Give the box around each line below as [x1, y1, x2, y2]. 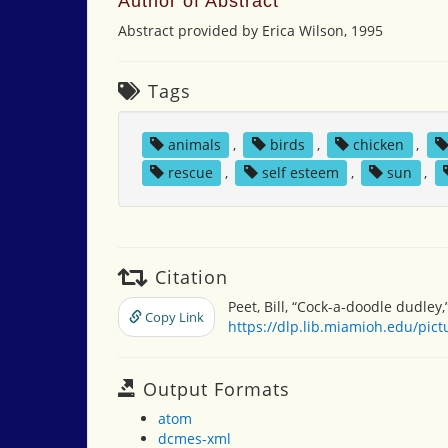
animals [167, 135, 221, 154]
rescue [167, 163, 213, 182]
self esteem [261, 163, 339, 182]
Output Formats [137, 377, 290, 401]
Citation [149, 265, 228, 289]
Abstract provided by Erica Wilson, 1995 [118, 21, 383, 40]
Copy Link [142, 308, 204, 326]
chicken [353, 135, 405, 154]
